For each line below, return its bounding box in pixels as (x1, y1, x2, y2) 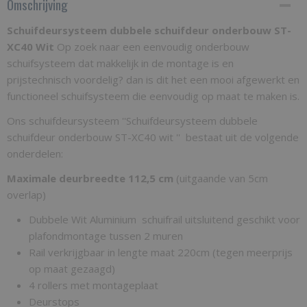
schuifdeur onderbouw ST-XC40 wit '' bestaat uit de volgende (7, 130, 299, 144)
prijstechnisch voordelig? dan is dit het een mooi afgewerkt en (7, 73, 299, 86)
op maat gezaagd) (29, 262, 115, 275)
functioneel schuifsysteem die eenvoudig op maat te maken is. (7, 89, 299, 103)
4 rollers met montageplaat (29, 278, 158, 292)
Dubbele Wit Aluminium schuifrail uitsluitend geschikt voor (29, 212, 300, 226)
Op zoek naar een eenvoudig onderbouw (57, 40, 249, 53)
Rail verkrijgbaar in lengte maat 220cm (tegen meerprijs (29, 245, 293, 259)
